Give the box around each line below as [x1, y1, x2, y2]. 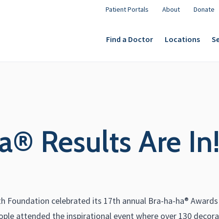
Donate [194, 5, 215, 14]
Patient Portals [106, 5, 149, 14]
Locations [165, 34, 200, 44]
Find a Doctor [106, 34, 153, 44]
